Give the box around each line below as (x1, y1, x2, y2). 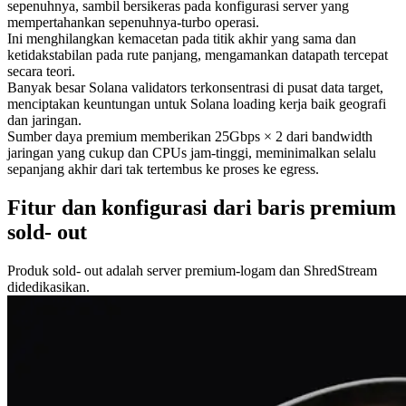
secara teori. (7, 63, 75, 79)
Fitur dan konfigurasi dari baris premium (7, 195, 396, 219)
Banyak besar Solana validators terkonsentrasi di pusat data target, (7, 79, 383, 95)
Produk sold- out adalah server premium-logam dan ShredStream (7, 262, 377, 278)
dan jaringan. (7, 111, 82, 128)
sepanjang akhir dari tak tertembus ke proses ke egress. (7, 160, 319, 177)
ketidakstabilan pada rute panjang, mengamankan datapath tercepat (7, 46, 388, 63)
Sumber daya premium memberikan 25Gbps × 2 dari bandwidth (7, 128, 372, 144)
